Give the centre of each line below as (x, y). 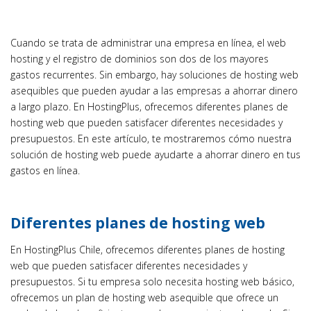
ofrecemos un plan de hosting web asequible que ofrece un (144, 297)
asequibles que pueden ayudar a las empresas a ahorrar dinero (154, 90)
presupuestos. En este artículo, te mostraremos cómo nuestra (151, 138)
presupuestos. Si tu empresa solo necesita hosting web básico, (152, 281)
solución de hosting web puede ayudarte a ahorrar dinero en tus (155, 154)
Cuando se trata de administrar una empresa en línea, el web (148, 42)
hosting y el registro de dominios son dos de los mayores (140, 58)
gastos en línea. (45, 170)
